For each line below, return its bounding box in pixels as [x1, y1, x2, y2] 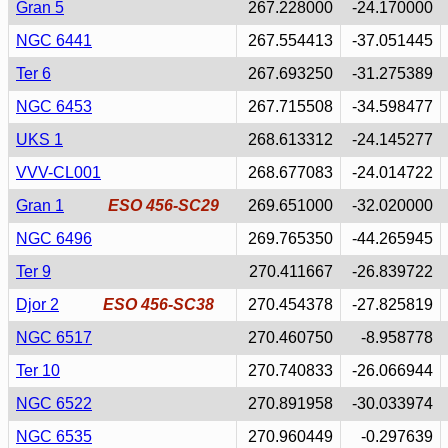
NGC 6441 [16, 32, 92, 49]
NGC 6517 [16, 329, 92, 346]
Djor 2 [16, 296, 59, 313]
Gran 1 [16, 197, 64, 214]
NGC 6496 [16, 230, 92, 247]
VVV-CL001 [16, 164, 101, 181]
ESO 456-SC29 [108, 197, 219, 214]
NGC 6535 [16, 428, 92, 445]
